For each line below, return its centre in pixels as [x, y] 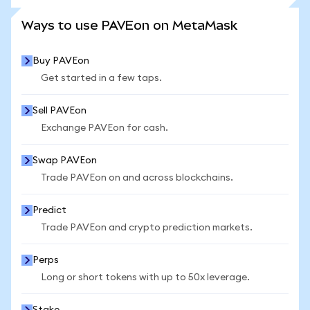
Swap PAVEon [65, 161]
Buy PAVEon [61, 61]
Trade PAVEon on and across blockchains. [137, 178]
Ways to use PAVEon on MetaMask [129, 25]
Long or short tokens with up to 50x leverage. [145, 277]
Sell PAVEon [60, 111]
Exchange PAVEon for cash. [104, 128]
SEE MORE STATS [155, 15]
